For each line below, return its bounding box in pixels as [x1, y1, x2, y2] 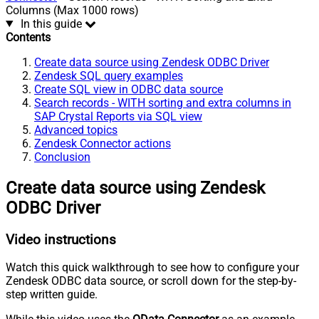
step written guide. [6, 288, 98, 302]
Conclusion [34, 150, 90, 164]
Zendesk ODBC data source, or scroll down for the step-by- [6, 274, 296, 288]
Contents [6, 30, 51, 44]
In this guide [20, 16, 82, 31]
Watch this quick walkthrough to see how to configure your [6, 261, 299, 275]
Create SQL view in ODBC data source [34, 82, 223, 96]
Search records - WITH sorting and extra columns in [34, 95, 291, 110]
